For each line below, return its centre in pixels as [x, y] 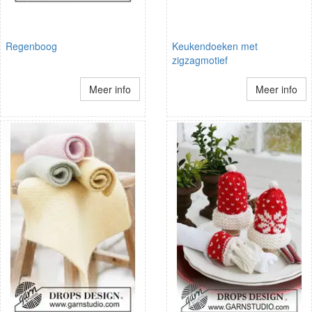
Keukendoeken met [215, 46]
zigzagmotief [200, 60]
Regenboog [31, 46]
